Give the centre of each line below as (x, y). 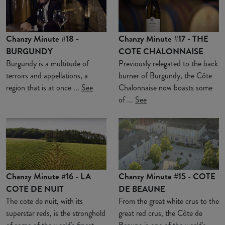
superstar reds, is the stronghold (56, 213)
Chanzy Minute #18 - (42, 38)
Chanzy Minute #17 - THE (163, 38)
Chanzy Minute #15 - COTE (167, 176)
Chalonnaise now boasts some (165, 87)
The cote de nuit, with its (44, 201)
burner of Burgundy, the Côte (165, 75)
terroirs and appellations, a (47, 75)
